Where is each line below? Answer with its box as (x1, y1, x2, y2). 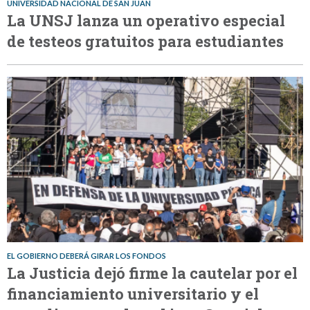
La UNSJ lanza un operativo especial (7, 10, 285, 30)
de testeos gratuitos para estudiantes (7, 30, 284, 51)
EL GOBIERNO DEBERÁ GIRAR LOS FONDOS (7, 251, 166, 261)
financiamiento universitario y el (7, 284, 259, 304)
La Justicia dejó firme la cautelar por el (7, 263, 298, 284)
